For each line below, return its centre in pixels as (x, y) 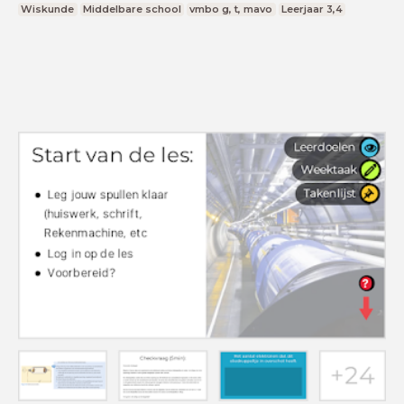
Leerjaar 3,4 (312, 9)
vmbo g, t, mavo (231, 9)
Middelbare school (132, 9)
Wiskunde (48, 9)
